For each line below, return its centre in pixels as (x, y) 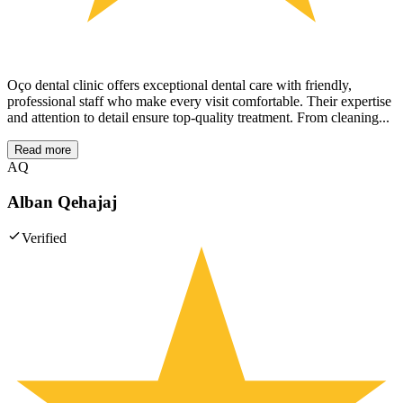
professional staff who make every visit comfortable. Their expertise (199, 101)
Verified (44, 238)
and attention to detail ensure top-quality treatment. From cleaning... (198, 117)
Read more (43, 149)
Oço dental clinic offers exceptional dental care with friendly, (179, 85)
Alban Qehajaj (62, 201)
